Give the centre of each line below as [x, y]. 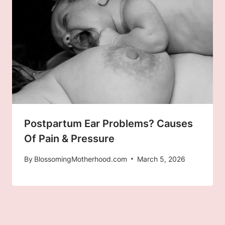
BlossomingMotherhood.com [81, 159]
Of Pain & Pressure [69, 138]
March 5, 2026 [161, 159]
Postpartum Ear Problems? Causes [108, 123]
